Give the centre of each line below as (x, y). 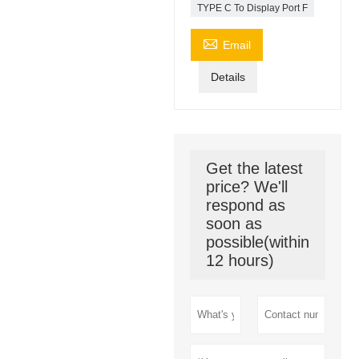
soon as (234, 223)
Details (228, 77)
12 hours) (240, 260)
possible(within (257, 242)
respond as (245, 205)
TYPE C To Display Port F (252, 8)
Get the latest (254, 168)
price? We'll (246, 186)
